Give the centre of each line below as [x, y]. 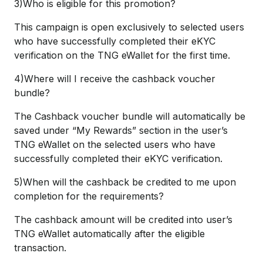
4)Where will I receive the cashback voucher [115, 79]
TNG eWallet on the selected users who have [115, 144]
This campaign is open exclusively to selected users [129, 27]
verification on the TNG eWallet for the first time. [122, 55]
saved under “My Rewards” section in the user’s [121, 130]
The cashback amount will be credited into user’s [123, 220]
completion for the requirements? [89, 196]
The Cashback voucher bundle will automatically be [130, 116]
